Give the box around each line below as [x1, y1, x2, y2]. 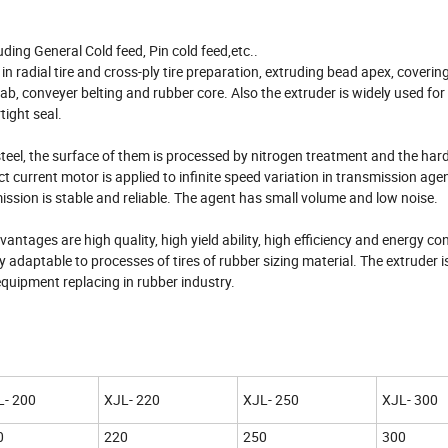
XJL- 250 [243, 390, 299, 410]
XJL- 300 [382, 390, 438, 410]
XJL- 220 [104, 390, 160, 410]
